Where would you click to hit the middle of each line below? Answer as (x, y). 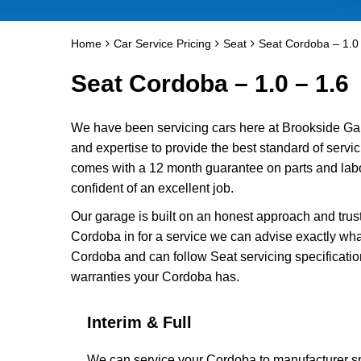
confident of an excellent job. (152, 188)
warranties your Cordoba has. (155, 277)
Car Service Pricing (162, 44)
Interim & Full (139, 322)
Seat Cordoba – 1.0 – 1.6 (210, 83)
